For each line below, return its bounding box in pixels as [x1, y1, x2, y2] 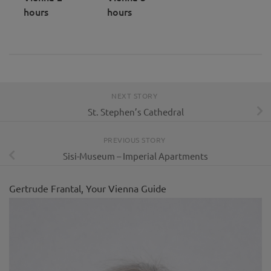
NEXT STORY [111, 91, 160, 101]
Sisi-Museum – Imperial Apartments [63, 149, 208, 162]
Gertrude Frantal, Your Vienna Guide [9, 181, 166, 194]
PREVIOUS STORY [103, 135, 168, 145]
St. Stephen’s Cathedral [87, 105, 184, 117]
